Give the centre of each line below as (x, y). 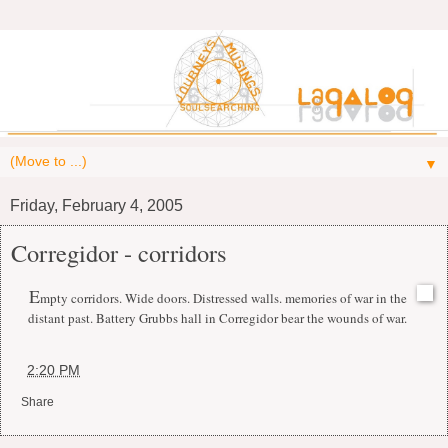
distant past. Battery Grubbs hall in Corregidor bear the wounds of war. (217, 317)
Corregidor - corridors (119, 252)
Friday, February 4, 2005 (96, 205)
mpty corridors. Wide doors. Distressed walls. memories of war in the (223, 297)
